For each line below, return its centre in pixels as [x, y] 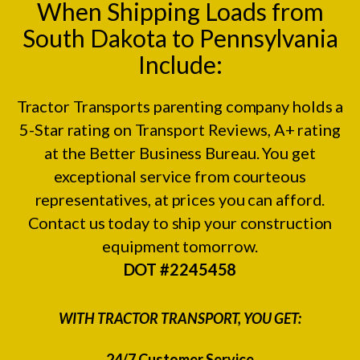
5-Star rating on [77, 129]
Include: [180, 64]
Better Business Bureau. [174, 152]
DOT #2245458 [180, 269]
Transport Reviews [201, 129]
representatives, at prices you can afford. [180, 199]
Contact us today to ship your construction [180, 222]
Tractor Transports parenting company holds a [180, 106]
